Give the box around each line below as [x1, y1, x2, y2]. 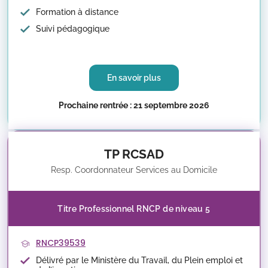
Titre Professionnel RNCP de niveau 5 [57, 203, 211, 214]
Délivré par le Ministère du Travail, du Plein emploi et [36, 255, 243, 265]
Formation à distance [36, 7, 118, 17]
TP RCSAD [104, 147, 164, 162]
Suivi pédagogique [36, 24, 109, 34]
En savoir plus [107, 72, 161, 83]
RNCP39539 [36, 237, 86, 249]
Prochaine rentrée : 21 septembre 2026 [59, 100, 209, 111]
